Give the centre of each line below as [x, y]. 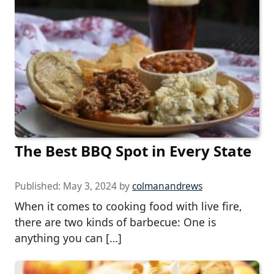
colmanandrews [167, 187]
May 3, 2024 [90, 187]
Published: [39, 187]
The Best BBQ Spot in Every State [133, 151]
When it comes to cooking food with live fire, [128, 206]
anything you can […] [68, 238]
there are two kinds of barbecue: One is [115, 222]
